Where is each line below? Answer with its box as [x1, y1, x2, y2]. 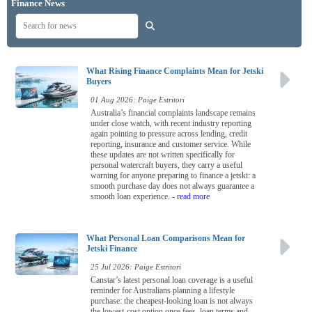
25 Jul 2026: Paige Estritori [91, 263, 181, 272]
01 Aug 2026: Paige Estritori [91, 95, 185, 104]
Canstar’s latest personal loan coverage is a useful [91, 275, 253, 286]
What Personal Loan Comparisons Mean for [86, 233, 245, 244]
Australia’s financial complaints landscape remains [91, 108, 256, 118]
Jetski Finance [86, 244, 137, 254]
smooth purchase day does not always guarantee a [91, 181, 254, 192]
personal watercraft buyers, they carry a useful [91, 160, 242, 171]
